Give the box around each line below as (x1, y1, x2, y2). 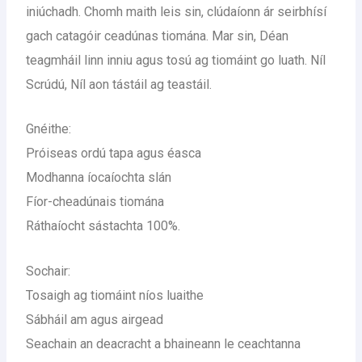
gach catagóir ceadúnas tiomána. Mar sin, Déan (26, 27, 289, 44)
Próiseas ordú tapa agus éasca (26, 145, 202, 162)
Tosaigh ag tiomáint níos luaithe (26, 288, 204, 304)
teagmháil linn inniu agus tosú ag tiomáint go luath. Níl (26, 52, 326, 68)
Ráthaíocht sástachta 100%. (26, 218, 181, 234)
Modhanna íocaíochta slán (26, 170, 172, 186)
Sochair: (26, 263, 71, 280)
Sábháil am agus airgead (26, 312, 164, 328)
